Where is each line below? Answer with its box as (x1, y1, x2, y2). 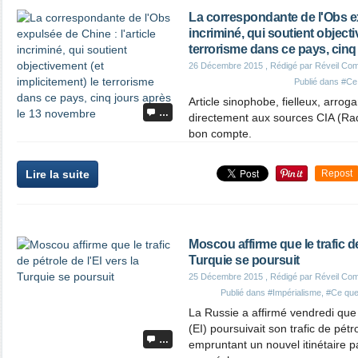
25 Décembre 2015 (189, 272, 263, 281)
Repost (321, 168, 352, 179)
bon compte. (189, 127, 252, 140)
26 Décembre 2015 (189, 61, 263, 70)
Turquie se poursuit (189, 253, 300, 267)
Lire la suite (26, 168, 89, 181)
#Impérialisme (268, 288, 321, 297)
